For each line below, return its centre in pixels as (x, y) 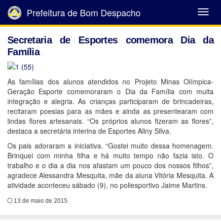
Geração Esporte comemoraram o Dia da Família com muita (110, 91)
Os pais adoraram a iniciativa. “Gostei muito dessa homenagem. (110, 146)
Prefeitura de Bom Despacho (82, 12)
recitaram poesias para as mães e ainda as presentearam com (110, 111)
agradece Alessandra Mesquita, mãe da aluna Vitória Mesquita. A (110, 175)
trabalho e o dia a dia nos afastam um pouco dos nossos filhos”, (110, 165)
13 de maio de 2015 (40, 201)
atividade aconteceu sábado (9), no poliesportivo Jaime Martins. (107, 185)
